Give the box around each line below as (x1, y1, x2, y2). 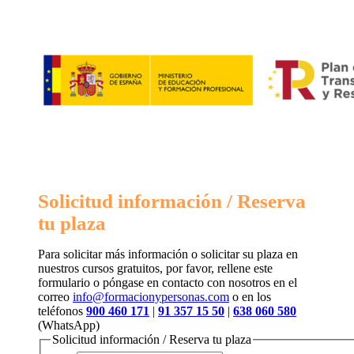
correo (38, 290, 73, 304)
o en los (229, 290, 271, 304)
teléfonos (38, 304, 86, 318)
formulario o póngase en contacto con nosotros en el (38, 276, 297, 290)
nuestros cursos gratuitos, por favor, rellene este (38, 262, 273, 276)
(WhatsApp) (38, 318, 100, 333)
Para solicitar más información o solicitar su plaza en (38, 247, 298, 262)
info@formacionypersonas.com (73, 290, 229, 304)
